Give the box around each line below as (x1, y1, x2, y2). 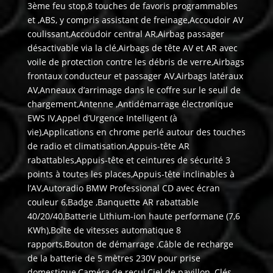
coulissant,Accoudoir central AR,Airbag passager (27, 28, 224, 40)
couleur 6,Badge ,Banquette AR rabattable (27, 196, 199, 208)
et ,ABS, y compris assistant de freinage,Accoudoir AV (27, 14, 243, 26)
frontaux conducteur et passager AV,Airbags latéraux (27, 70, 243, 82)
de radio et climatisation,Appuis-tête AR (27, 140, 190, 152)
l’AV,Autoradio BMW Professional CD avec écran (27, 182, 220, 194)
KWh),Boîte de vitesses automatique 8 (27, 224, 181, 236)
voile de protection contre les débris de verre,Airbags (27, 56, 244, 68)
